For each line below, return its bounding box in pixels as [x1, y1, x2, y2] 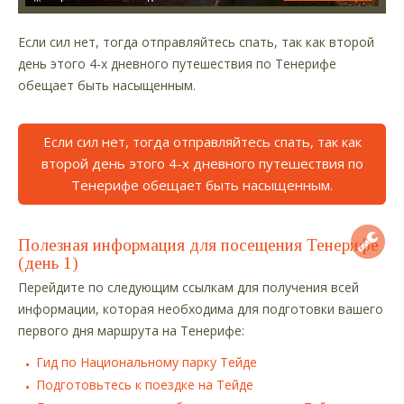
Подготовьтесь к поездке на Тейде [36, 376, 253, 394]
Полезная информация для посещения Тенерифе [18, 235, 379, 255]
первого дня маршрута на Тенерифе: [18, 322, 244, 340]
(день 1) [18, 253, 78, 273]
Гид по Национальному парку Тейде [36, 353, 257, 372]
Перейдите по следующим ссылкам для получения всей [18, 279, 359, 297]
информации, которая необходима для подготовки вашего [18, 300, 383, 318]
